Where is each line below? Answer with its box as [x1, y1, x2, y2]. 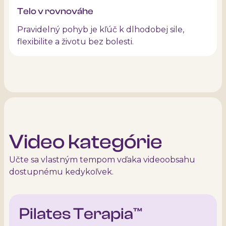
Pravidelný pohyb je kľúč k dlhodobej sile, [17, 24, 184, 34]
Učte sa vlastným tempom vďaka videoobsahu [9, 154, 195, 164]
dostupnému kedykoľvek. [9, 166, 114, 177]
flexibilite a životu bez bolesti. [17, 36, 134, 46]
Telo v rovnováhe [17, 6, 93, 17]
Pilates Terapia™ [19, 204, 142, 223]
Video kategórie [9, 130, 162, 153]
